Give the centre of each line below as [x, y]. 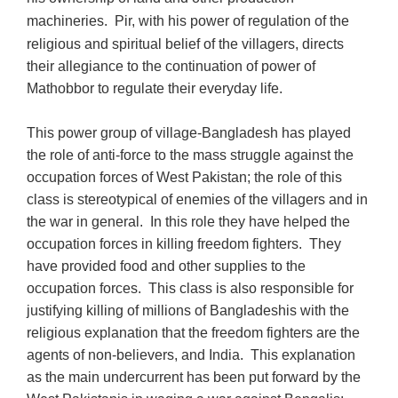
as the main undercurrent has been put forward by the [194, 377]
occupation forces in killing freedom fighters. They [184, 243]
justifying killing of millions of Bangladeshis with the [188, 310]
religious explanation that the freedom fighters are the [194, 332]
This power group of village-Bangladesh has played [189, 132]
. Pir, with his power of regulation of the [227, 20]
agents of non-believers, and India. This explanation [191, 354]
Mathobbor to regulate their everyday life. [157, 88]
